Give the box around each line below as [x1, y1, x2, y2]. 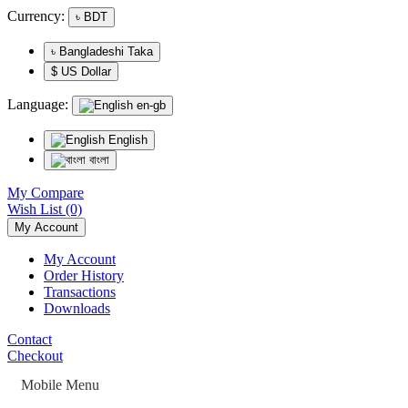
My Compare [7, 185, 84, 200]
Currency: [7, 8, 65, 24]
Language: [7, 97, 68, 112]
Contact [7, 331, 52, 347]
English [105, 133, 148, 147]
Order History [44, 268, 124, 283]
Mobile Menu [21, 377, 99, 393]
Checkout [7, 348, 63, 363]
